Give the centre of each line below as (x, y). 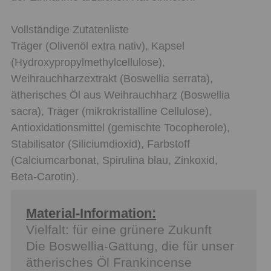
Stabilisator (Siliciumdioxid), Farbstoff (100, 144)
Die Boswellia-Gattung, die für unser (130, 246)
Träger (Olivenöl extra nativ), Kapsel (98, 46)
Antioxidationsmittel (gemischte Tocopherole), (120, 127)
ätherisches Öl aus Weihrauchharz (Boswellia (120, 95)
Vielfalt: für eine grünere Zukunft (119, 229)
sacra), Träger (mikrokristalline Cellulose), (111, 111)
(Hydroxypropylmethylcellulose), (88, 62)
